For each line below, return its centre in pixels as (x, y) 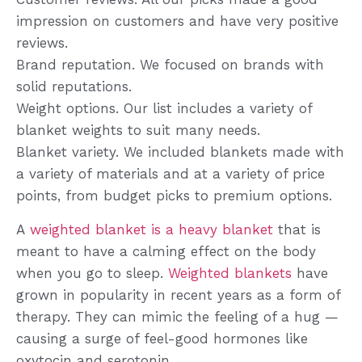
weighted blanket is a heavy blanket (152, 229)
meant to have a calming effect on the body (166, 251)
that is (297, 229)
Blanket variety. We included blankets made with (180, 152)
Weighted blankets (230, 273)
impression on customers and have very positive (177, 21)
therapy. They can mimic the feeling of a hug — (177, 316)
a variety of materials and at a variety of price (170, 174)
